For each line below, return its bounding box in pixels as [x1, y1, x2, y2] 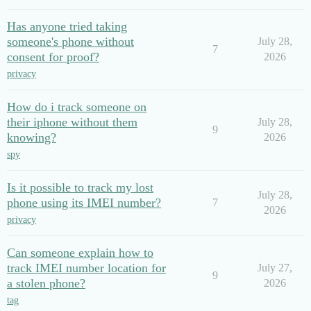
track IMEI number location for [7, 261, 166, 275]
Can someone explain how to [7, 246, 153, 260]
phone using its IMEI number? [7, 196, 161, 210]
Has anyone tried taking [7, 19, 127, 33]
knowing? [7, 131, 56, 144]
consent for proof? [7, 50, 99, 64]
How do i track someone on [7, 100, 146, 114]
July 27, [257, 262, 292, 274]
